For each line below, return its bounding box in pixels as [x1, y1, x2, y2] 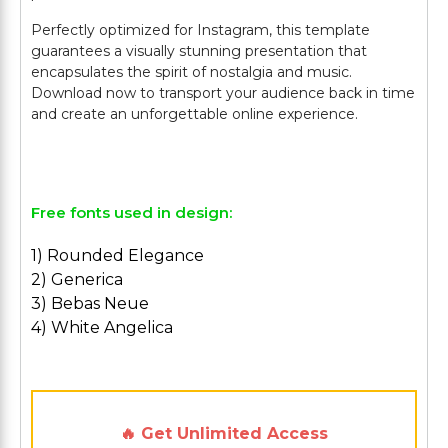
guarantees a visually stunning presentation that [31, 42, 367, 60]
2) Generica [31, 270, 123, 289]
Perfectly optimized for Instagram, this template [31, 21, 370, 39]
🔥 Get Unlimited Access [120, 424, 328, 443]
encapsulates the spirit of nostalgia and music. [31, 63, 352, 81]
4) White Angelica [31, 318, 173, 337]
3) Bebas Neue [31, 294, 149, 313]
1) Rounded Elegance [31, 246, 204, 265]
